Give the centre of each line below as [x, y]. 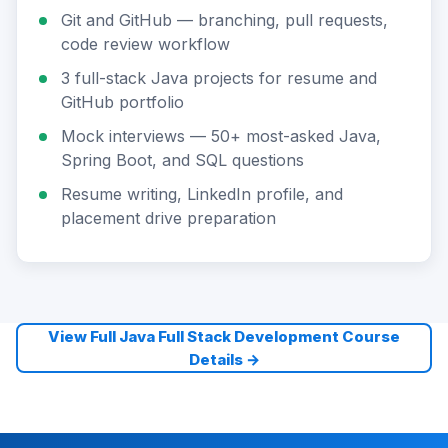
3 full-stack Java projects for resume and [219, 78]
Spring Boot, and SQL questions [182, 160]
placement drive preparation [168, 218]
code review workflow [145, 44]
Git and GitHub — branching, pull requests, [224, 20]
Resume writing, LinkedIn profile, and [202, 194]
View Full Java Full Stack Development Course [224, 336]
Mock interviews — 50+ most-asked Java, [221, 136]
